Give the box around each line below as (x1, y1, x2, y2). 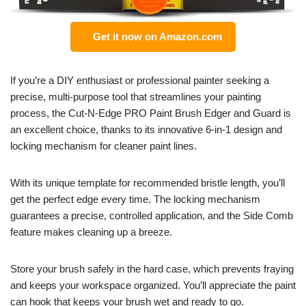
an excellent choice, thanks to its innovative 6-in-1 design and (10, 124, 282, 136)
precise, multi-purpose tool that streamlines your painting (10, 91, 261, 103)
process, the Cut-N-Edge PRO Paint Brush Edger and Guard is (10, 107, 291, 120)
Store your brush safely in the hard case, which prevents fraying (10, 263, 294, 275)
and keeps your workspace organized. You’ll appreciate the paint (10, 279, 296, 292)
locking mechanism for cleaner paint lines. (10, 140, 197, 152)
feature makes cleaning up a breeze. (10, 226, 172, 238)
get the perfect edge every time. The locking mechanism (10, 193, 260, 206)
